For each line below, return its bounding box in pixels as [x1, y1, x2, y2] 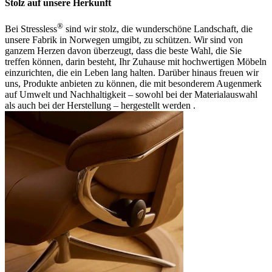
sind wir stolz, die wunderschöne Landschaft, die [63, 24, 253, 35]
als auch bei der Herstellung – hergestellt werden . [5, 100, 195, 111]
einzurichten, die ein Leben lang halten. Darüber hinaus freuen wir [5, 67, 259, 78]
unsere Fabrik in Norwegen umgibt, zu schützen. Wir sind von [5, 35, 243, 46]
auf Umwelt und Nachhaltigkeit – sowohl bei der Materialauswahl [5, 89, 257, 100]
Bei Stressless [5, 24, 57, 35]
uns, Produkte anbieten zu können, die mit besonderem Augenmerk [5, 78, 262, 89]
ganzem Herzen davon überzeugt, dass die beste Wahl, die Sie [5, 46, 242, 56]
